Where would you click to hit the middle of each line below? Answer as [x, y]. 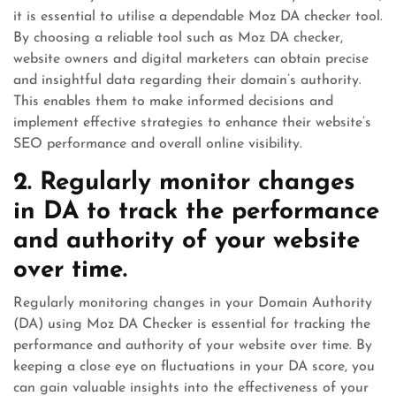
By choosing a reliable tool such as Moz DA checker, [178, 38]
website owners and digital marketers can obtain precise [191, 59]
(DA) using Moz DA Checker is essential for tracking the [192, 324]
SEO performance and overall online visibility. [158, 144]
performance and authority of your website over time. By [193, 346]
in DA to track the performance [196, 212]
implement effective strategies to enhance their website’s [192, 123]
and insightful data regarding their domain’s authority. [187, 80]
